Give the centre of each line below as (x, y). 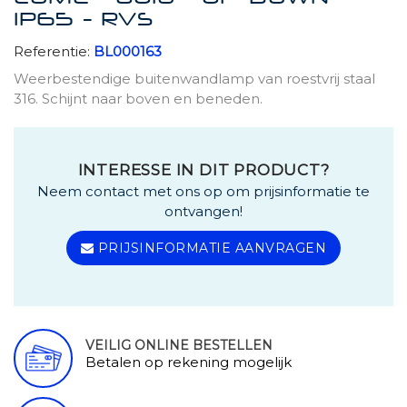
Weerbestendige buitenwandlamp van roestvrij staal (194, 78)
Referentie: (52, 51)
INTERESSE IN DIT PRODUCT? (203, 169)
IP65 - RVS (84, 21)
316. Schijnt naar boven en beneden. (138, 98)
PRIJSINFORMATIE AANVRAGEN (210, 248)
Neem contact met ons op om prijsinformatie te (203, 191)
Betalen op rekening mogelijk (189, 362)
